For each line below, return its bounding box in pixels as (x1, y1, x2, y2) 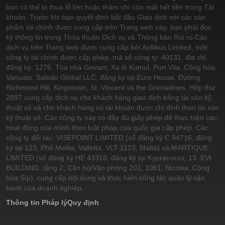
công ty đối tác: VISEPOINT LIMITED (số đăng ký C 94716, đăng (6, 134, 212, 142)
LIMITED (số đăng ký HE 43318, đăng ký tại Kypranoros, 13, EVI (6, 154, 211, 162)
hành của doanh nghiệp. (6, 184, 83, 192)
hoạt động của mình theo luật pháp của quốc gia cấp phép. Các (6, 124, 208, 132)
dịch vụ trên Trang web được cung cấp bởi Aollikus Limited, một (6, 43, 207, 52)
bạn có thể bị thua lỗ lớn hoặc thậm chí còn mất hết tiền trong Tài (6, 3, 214, 12)
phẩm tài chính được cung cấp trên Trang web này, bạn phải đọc (6, 23, 211, 32)
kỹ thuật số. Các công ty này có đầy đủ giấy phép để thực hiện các (6, 114, 217, 122)
